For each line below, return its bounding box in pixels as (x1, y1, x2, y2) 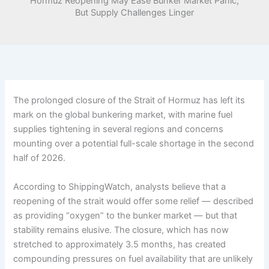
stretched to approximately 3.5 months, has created (13, 238, 226, 250)
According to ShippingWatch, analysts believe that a (13, 181, 226, 192)
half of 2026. (13, 153, 66, 164)
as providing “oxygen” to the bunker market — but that (13, 210, 238, 221)
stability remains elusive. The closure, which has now (13, 224, 229, 235)
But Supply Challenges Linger (75, 7, 194, 19)
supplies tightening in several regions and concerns (13, 124, 224, 135)
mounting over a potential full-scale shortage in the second (13, 138, 255, 150)
